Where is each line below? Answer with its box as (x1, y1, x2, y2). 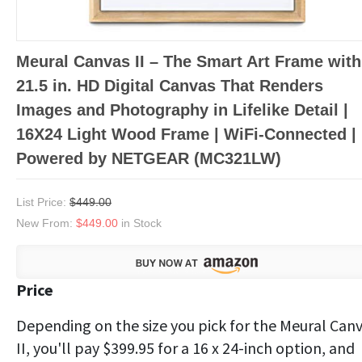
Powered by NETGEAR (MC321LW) (16, 149, 281, 167)
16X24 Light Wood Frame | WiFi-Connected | (16, 124, 356, 143)
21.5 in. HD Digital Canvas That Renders (16, 76, 323, 95)
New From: (16, 216, 76, 229)
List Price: (16, 195, 69, 208)
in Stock (121, 216, 162, 229)
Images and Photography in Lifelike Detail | (16, 100, 348, 119)
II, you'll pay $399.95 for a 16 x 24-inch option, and (16, 337, 355, 358)
